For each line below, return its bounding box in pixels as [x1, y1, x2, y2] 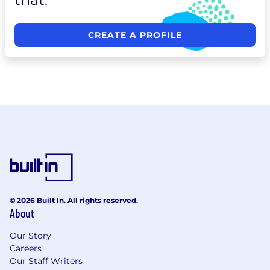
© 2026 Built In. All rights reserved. [10, 196, 138, 205]
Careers [10, 243, 42, 254]
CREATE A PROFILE [88, 30, 182, 40]
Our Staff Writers [10, 256, 83, 266]
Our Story [10, 230, 51, 241]
